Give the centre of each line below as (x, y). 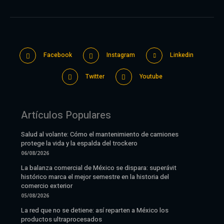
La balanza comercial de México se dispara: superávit (99, 167)
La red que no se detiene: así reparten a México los (95, 210)
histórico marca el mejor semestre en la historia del (95, 176)
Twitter (95, 76)
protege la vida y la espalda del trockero (79, 143)
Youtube (151, 76)
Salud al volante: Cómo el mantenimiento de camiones (100, 134)
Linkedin (181, 55)
